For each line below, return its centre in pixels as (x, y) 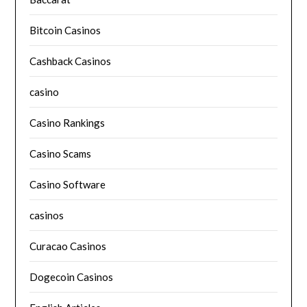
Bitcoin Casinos (65, 30)
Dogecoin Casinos (72, 277)
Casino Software (68, 185)
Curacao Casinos (68, 246)
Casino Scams (61, 154)
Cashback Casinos (71, 61)
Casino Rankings (67, 123)
